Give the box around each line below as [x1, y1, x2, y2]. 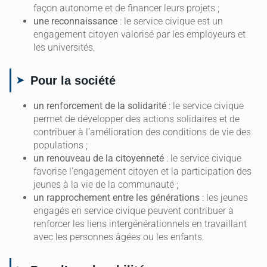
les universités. [33, 42, 95, 54]
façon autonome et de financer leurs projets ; [33, 2, 219, 14]
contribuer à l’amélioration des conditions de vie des [33, 126, 251, 138]
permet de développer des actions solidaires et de [33, 113, 240, 125]
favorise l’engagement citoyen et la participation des [33, 166, 252, 178]
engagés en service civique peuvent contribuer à [33, 205, 234, 217]
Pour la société [30, 74, 116, 88]
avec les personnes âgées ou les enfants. [33, 231, 204, 243]
